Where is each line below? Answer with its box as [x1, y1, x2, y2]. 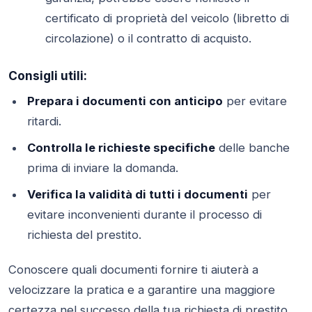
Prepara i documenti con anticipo [26, 94, 223, 108]
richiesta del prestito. [26, 228, 141, 242]
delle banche [214, 141, 290, 155]
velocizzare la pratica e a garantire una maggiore [8, 283, 275, 297]
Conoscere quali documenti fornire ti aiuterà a [8, 263, 258, 277]
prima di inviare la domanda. [26, 161, 178, 175]
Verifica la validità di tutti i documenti [26, 187, 248, 202]
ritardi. [26, 114, 61, 128]
